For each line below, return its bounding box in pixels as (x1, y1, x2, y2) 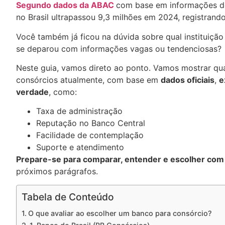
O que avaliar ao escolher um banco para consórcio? (28, 208, 212, 217)
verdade (16, 87, 49, 97)
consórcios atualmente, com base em (16, 75, 161, 85)
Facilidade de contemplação (36, 130, 144, 141)
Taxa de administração (36, 106, 123, 117)
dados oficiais (161, 75, 214, 85)
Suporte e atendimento (36, 142, 124, 153)
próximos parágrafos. (16, 166, 98, 177)
